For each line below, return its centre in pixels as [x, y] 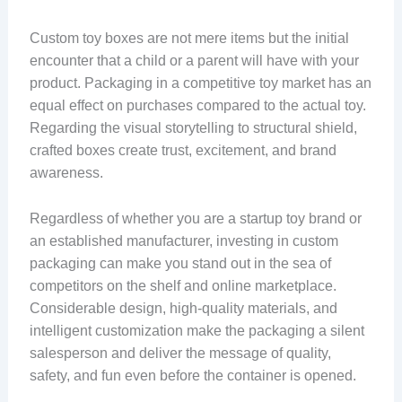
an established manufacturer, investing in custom [184, 240]
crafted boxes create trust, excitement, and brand [183, 150]
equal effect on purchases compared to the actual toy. [197, 105]
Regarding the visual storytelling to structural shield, [193, 128]
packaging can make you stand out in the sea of [180, 263]
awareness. [68, 173]
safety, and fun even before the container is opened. [192, 375]
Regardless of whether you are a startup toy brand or [195, 218]
